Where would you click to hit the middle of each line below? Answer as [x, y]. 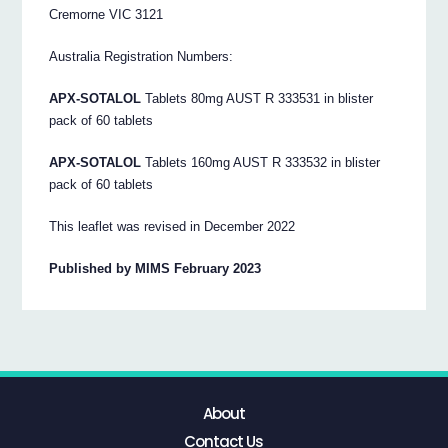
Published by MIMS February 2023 [155, 268]
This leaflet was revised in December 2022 [172, 226]
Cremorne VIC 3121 [106, 15]
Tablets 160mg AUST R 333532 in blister [261, 162]
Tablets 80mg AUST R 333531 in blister [257, 98]
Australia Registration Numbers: [141, 56]
